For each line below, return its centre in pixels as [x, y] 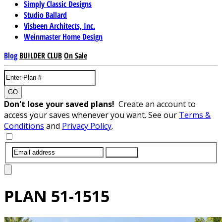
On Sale [76, 55]
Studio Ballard [45, 15]
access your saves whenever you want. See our [91, 115]
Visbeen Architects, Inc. [59, 26]
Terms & [195, 115]
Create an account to [157, 104]
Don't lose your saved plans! [61, 104]
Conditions [24, 126]
